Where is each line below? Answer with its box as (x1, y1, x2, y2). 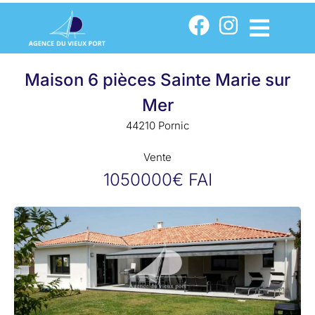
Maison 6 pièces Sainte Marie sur (25, 70, 290, 90)
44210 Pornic (126, 119, 189, 132)
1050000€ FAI (103, 169, 212, 190)
